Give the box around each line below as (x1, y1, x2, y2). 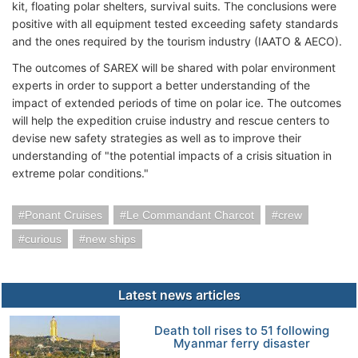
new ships (86, 232, 136, 245)
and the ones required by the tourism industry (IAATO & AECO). (12, 34, 342, 48)
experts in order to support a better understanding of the (12, 78, 310, 92)
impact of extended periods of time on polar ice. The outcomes (12, 95, 341, 109)
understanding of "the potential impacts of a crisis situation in (12, 148, 332, 162)
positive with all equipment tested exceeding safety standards (12, 16, 338, 30)
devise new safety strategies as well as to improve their (12, 130, 301, 145)
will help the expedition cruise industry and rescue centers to (12, 113, 329, 127)
